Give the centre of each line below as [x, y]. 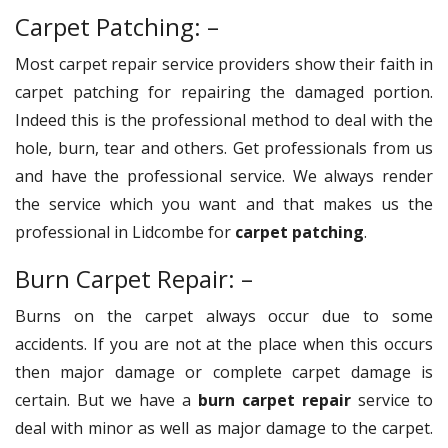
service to [392, 399]
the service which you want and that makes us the [224, 203]
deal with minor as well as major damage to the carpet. [224, 427]
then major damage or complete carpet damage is [224, 371]
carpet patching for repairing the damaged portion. [224, 91]
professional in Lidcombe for [125, 231]
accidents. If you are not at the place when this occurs [224, 343]
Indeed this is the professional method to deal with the [224, 119]
